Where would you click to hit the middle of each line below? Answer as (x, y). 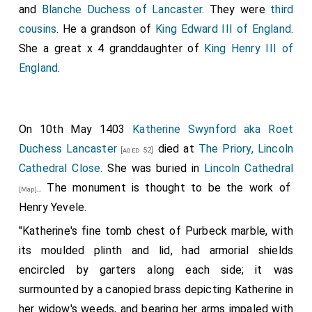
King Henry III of (249, 48)
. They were (236, 9)
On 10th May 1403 (76, 129)
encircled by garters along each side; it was (156, 270)
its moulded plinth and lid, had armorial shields (156, 250)
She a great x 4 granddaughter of (111, 48)
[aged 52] (135, 150)
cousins (38, 29)
